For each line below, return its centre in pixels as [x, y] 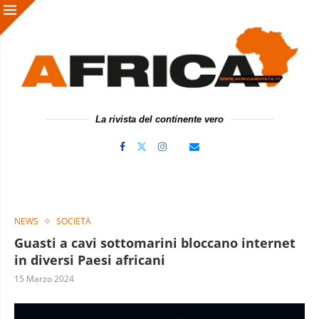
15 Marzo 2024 [44, 278]
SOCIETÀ [74, 221]
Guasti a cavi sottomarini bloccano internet [155, 242]
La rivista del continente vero [159, 119]
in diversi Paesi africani [90, 260]
